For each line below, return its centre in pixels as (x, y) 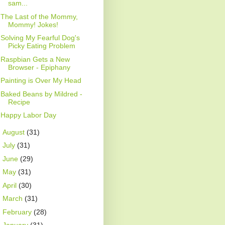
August (14, 132)
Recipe (19, 102)
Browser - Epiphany (39, 67)
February (18, 212)
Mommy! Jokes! (33, 24)
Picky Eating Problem (41, 46)
